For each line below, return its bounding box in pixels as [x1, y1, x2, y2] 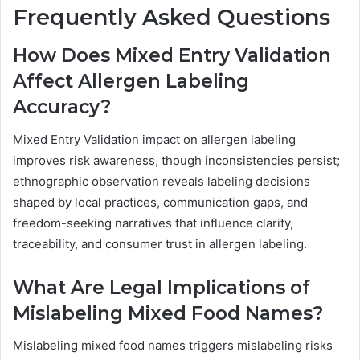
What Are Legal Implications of [13, 276, 310, 299]
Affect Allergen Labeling [13, 70, 249, 93]
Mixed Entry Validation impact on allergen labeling [13, 131, 296, 147]
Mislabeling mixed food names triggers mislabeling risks [13, 337, 333, 354]
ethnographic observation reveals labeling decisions [13, 173, 310, 189]
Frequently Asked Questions [13, 3, 330, 31]
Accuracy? [13, 96, 111, 119]
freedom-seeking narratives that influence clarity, [13, 215, 293, 231]
